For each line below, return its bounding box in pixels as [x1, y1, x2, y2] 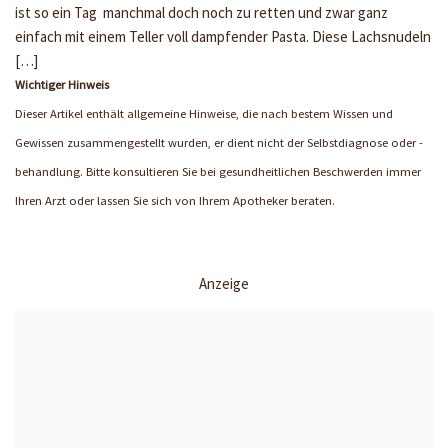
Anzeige [199, 274, 249, 293]
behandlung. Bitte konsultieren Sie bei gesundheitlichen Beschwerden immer [15, 164, 421, 179]
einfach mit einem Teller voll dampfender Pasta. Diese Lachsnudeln [15, 27, 431, 46]
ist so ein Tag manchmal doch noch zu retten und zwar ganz [15, 3, 388, 22]
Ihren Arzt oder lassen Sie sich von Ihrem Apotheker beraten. [15, 193, 335, 208]
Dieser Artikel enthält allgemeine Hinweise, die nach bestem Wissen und [15, 106, 393, 121]
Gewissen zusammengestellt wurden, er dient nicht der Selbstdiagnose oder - [15, 135, 423, 150]
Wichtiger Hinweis [15, 77, 109, 92]
